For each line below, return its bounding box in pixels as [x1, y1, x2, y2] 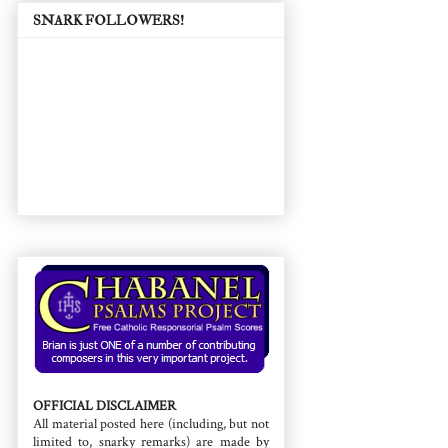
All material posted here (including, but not [33, 414, 269, 433]
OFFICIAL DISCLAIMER [33, 396, 176, 415]
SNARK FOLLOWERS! [33, 11, 184, 29]
